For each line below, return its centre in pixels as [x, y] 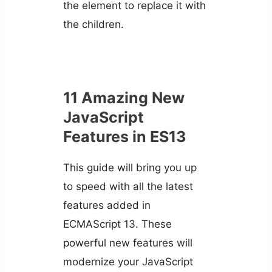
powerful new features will [127, 243]
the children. [93, 25]
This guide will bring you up [130, 168]
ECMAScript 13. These [117, 224]
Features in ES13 [124, 137]
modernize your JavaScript [128, 262]
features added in [107, 206]
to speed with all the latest [128, 187]
